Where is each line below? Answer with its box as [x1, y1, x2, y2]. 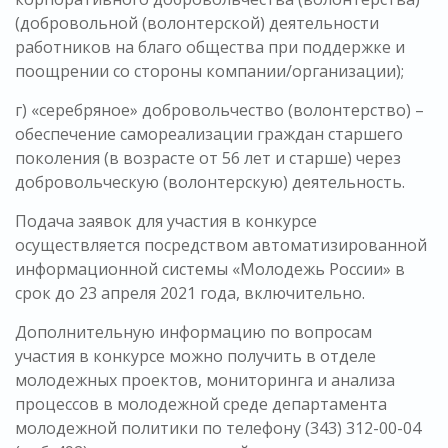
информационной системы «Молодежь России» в [15, 258, 405, 281]
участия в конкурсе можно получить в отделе [15, 345, 376, 368]
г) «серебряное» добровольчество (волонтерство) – [15, 99, 424, 122]
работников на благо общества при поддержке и [15, 36, 405, 59]
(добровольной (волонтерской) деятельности [15, 12, 379, 35]
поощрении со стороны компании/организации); [15, 60, 404, 83]
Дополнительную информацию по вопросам [15, 321, 372, 344]
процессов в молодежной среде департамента [15, 393, 387, 416]
